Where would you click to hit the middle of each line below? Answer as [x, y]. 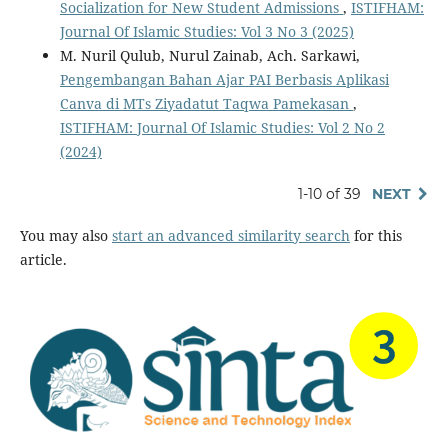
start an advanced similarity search [230, 235]
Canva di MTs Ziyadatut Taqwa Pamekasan [206, 103]
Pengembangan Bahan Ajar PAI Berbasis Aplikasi [224, 79]
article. [43, 259]
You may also [65, 235]
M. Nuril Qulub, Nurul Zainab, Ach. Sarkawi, [209, 55]
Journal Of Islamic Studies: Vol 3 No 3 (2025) [206, 31]
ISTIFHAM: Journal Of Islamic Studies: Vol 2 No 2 [222, 127]
